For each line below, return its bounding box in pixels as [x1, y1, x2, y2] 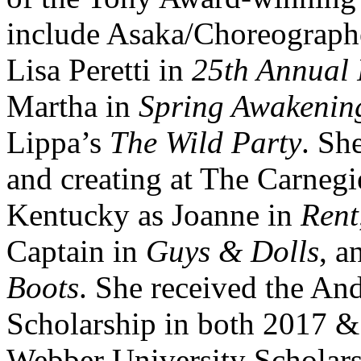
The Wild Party [110, 124, 301, 160]
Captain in [6, 233, 146, 268]
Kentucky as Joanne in [6, 197, 301, 232]
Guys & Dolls [146, 233, 319, 268]
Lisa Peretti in [6, 52, 192, 87]
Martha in [6, 88, 139, 123]
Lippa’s [6, 124, 110, 160]
